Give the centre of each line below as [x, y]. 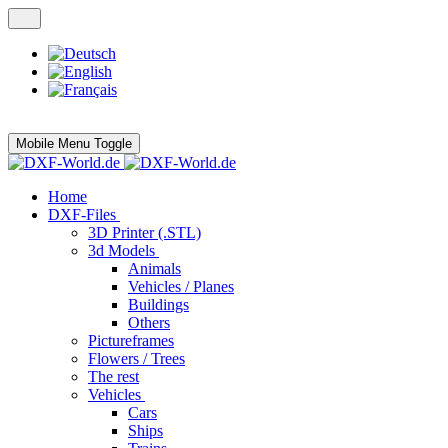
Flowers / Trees [136, 358]
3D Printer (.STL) [144, 232]
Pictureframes [131, 340]
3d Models [121, 250]
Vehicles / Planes [181, 286]
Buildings [158, 304]
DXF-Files [82, 214]
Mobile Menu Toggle [74, 143]
